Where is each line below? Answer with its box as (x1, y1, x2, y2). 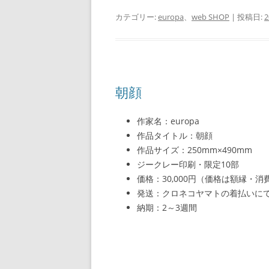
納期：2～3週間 (137, 202, 197, 213)
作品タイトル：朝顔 (137, 130, 213, 141)
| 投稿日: (229, 11, 264, 22)
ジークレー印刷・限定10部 (137, 159, 239, 170)
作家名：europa (137, 115, 199, 127)
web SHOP (192, 11, 229, 22)
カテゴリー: (115, 11, 158, 22)
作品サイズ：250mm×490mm (137, 144, 252, 156)
